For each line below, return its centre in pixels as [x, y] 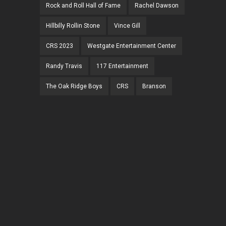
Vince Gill [127, 26]
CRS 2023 [60, 46]
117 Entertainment [122, 66]
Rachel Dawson [157, 6]
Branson [154, 87]
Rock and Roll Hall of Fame [83, 6]
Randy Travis [64, 66]
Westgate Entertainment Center [132, 46]
